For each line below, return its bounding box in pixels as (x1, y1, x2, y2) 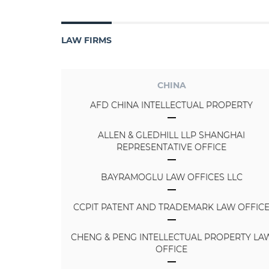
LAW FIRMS (61, 34, 112, 46)
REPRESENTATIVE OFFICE (116, 141, 227, 153)
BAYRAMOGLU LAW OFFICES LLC (100, 171, 243, 183)
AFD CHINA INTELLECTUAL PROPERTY (90, 99, 253, 110)
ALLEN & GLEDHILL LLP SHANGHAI (98, 129, 246, 141)
